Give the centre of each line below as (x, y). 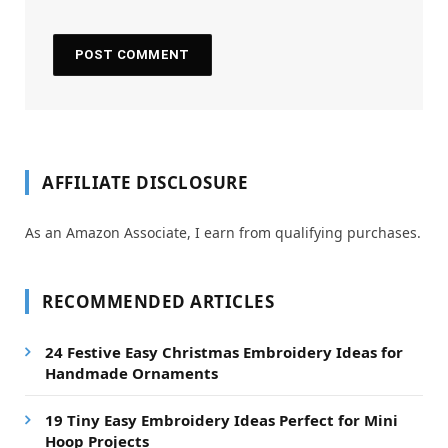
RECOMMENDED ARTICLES (158, 301)
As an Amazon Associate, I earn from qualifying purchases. (223, 232)
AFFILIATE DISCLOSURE (145, 182)
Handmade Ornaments (131, 372)
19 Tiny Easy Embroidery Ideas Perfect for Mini (221, 419)
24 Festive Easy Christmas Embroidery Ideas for (224, 351)
